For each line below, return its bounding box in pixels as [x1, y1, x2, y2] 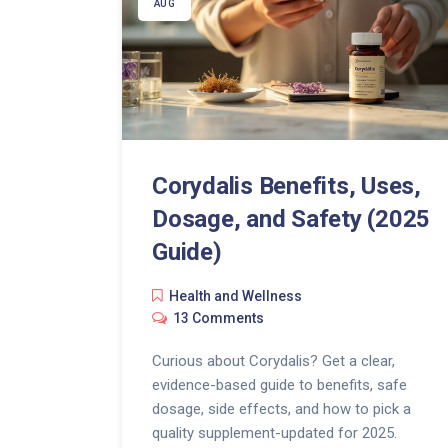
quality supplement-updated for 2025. [152, 424, 397, 443]
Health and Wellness [169, 288, 302, 305]
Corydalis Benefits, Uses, [152, 172, 421, 201]
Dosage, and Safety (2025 [152, 205, 431, 234]
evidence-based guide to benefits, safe [152, 376, 407, 395]
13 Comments [173, 310, 264, 327]
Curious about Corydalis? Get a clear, [152, 352, 395, 371]
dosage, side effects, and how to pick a [152, 400, 411, 419]
